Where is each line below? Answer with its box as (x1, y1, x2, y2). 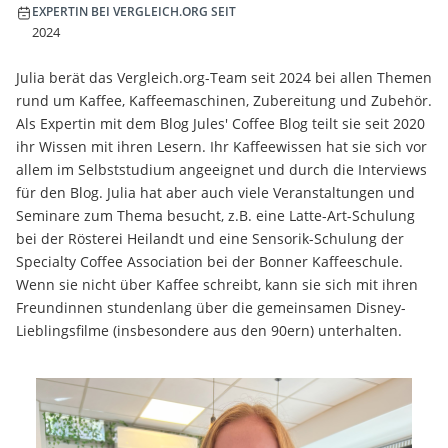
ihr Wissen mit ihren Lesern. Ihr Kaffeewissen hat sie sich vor (16, 137, 427, 157)
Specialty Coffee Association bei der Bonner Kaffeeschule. (16, 252, 403, 272)
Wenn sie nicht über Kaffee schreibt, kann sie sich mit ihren (16, 275, 418, 295)
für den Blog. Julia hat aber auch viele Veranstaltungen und (16, 183, 415, 203)
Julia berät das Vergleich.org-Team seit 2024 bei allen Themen (16, 68, 432, 88)
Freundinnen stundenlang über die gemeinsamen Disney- (16, 298, 406, 318)
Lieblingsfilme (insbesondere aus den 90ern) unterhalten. (16, 321, 402, 341)
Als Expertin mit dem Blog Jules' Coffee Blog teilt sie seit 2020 (16, 114, 425, 134)
